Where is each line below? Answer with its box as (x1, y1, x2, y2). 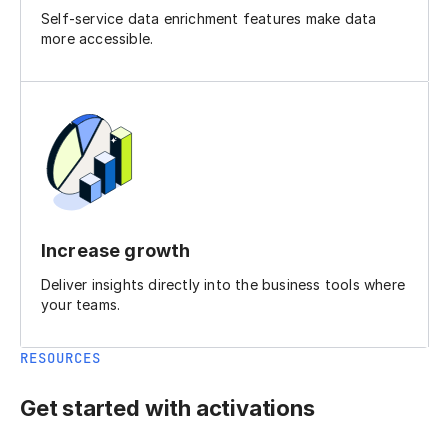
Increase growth (41, 239, 191, 261)
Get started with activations (20, 394, 315, 421)
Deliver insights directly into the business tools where (41, 275, 406, 293)
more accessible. (41, 29, 154, 47)
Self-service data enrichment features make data (41, 9, 377, 27)
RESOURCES (20, 348, 101, 367)
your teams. (41, 295, 121, 313)
